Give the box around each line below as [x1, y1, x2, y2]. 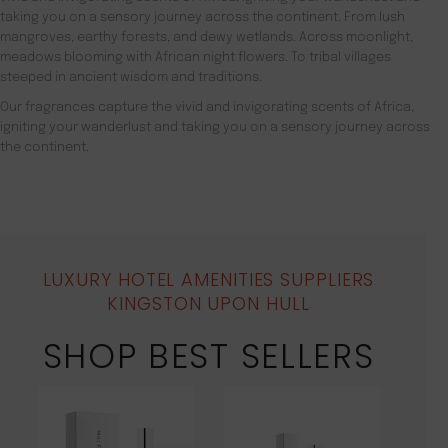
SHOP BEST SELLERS [42, 332, 375, 380]
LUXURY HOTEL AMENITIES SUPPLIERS [42, 267, 375, 292]
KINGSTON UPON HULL [107, 291, 310, 316]
